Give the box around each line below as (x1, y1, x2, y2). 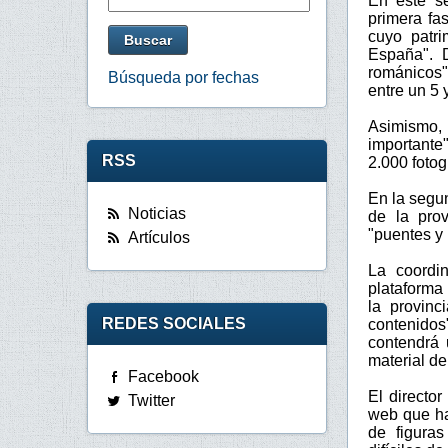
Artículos (128, 229, 190, 247)
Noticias (128, 205, 186, 223)
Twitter (128, 392, 175, 410)
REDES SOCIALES (102, 315, 246, 333)
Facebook (128, 368, 199, 386)
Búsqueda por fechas (108, 69, 259, 87)
